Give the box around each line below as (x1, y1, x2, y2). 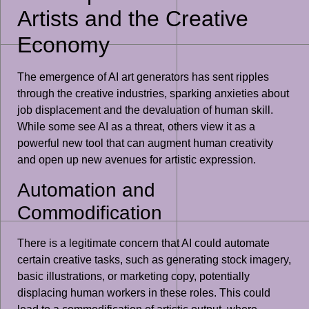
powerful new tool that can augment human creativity (17, 137, 273, 150)
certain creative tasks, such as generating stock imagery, (17, 253, 291, 266)
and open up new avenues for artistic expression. (17, 154, 256, 166)
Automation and (17, 179, 155, 201)
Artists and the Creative (17, 6, 248, 32)
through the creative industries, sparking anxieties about (17, 88, 289, 100)
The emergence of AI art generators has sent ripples (17, 71, 269, 83)
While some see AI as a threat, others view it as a (17, 121, 255, 133)
